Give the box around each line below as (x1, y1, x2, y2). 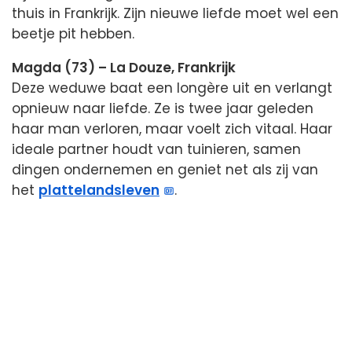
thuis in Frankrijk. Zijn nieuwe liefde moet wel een (12, 4, 339, 24)
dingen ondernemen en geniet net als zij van (12, 160, 318, 180)
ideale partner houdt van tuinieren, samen (12, 140, 301, 159)
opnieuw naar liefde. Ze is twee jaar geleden (12, 99, 313, 119)
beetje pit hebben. (12, 24, 134, 44)
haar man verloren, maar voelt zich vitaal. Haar (12, 119, 332, 139)
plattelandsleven (38, 181, 159, 200)
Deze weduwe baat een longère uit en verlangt (12, 79, 332, 98)
